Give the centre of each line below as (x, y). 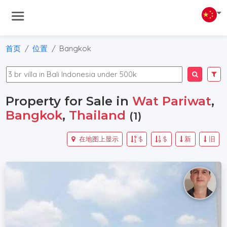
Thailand (98, 115)
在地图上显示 (98, 139)
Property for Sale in (69, 101)
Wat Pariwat (172, 101)
